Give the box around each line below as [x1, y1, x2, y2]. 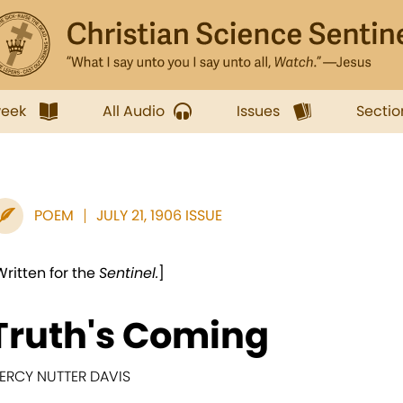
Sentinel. [99, 263, 158, 283]
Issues [237, 101, 280, 121]
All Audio [103, 101, 165, 121]
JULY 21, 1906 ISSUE [96, 205, 222, 226]
